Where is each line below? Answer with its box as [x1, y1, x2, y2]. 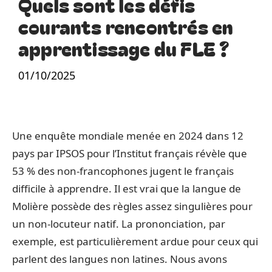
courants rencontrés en [18, 12, 234, 40]
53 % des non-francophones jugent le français [12, 164, 234, 178]
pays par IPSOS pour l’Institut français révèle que [12, 146, 247, 160]
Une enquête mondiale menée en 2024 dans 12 [12, 129, 243, 143]
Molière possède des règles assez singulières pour [12, 199, 253, 213]
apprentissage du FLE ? [18, 34, 230, 62]
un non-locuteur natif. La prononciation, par [12, 217, 225, 231]
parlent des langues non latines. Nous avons [12, 252, 227, 266]
